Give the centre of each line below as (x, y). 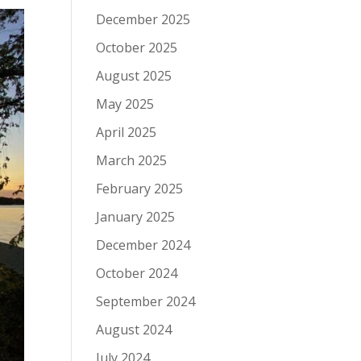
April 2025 (127, 132)
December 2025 (143, 19)
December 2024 (143, 245)
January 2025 (136, 217)
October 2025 (137, 48)
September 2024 (146, 301)
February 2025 (140, 189)
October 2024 (137, 273)
